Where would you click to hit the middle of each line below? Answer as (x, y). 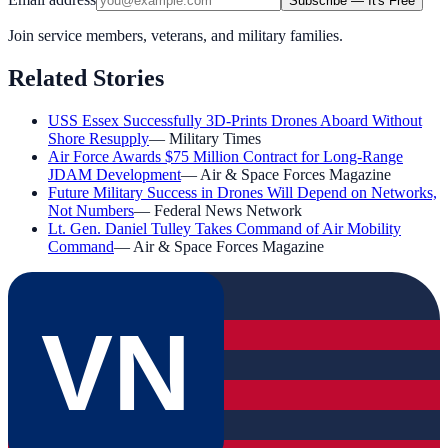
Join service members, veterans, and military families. (175, 36)
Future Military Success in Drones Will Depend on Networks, (242, 193)
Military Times (215, 139)
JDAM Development (114, 175)
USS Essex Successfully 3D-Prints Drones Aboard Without (235, 121)
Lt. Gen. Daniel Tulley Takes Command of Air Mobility (224, 229)
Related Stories (86, 78)
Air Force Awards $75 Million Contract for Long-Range (225, 157)
